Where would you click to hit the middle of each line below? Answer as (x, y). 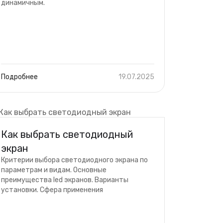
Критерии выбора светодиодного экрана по (74, 160)
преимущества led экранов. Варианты (65, 180)
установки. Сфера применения (52, 190)
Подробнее (19, 77)
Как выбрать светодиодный (67, 134)
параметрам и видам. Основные (54, 170)
